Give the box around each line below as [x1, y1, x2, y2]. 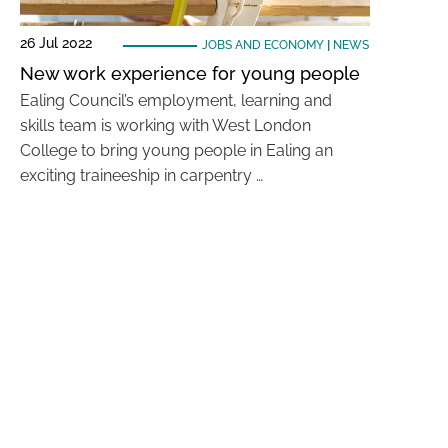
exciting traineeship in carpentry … [20, 166, 263, 185]
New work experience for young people [20, 63, 360, 84]
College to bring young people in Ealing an [20, 141, 333, 160]
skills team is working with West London [20, 116, 311, 135]
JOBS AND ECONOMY [201, 38, 324, 52]
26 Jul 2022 [20, 35, 92, 51]
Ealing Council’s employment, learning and [20, 91, 332, 110]
